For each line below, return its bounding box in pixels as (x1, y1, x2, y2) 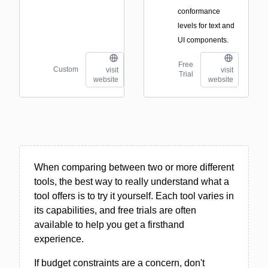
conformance (178, 7, 220, 16)
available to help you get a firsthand (34, 219, 184, 230)
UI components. (178, 36, 229, 44)
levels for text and (178, 22, 234, 30)
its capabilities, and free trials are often (34, 205, 196, 215)
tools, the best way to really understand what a (34, 176, 229, 187)
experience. (34, 233, 84, 244)
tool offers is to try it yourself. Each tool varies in (34, 190, 234, 201)
